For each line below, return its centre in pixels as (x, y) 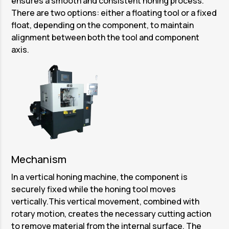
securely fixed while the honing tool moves (94, 189)
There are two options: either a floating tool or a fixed (114, 13)
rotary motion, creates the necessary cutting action (111, 213)
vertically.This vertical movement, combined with (106, 201)
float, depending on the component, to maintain (103, 25)
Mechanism (39, 159)
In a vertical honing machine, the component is (100, 177)
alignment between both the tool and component (106, 37)
